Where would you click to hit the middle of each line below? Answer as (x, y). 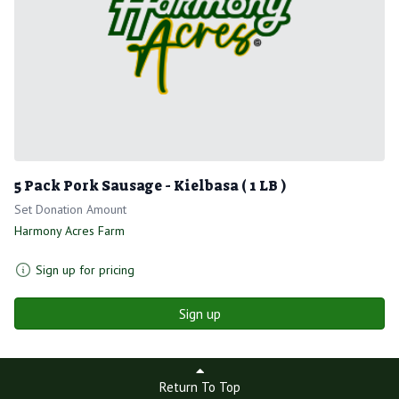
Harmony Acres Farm (69, 230)
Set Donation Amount (70, 209)
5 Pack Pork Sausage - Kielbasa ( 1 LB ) (150, 185)
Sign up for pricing (85, 269)
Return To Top (199, 387)
